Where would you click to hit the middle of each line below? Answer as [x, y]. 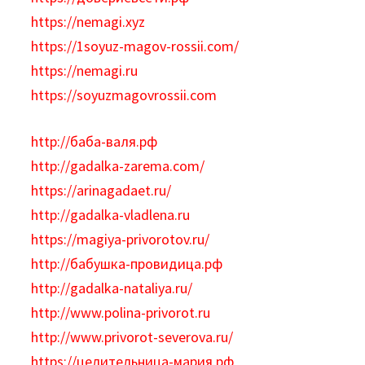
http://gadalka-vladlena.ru [111, 215]
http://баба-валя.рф [95, 141]
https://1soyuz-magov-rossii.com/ [135, 46]
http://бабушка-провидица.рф [127, 264]
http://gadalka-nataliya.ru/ [112, 288]
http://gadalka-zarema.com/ [118, 166]
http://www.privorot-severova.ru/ [132, 337]
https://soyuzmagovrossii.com [124, 95]
